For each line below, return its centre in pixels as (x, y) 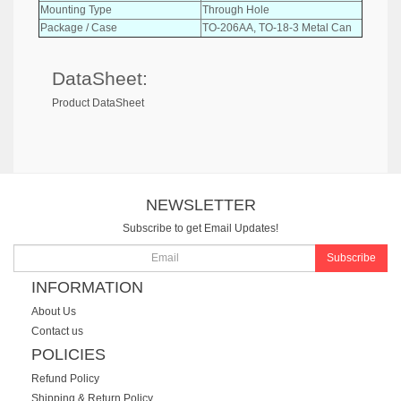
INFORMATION (87, 287)
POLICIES (68, 354)
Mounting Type (76, 9)
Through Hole (236, 9)
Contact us (57, 331)
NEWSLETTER (200, 205)
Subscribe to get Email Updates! (200, 228)
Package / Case (79, 27)
